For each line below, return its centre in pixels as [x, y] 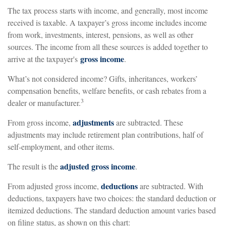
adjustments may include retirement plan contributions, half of [105, 135]
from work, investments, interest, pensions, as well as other [100, 35]
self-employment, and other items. [61, 147]
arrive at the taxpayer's [44, 59]
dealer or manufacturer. [44, 103]
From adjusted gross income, [54, 186]
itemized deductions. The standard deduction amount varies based [112, 210]
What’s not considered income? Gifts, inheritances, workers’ [103, 79]
